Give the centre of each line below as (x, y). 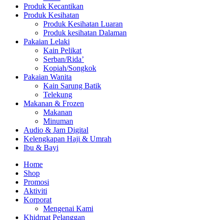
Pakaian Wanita (48, 77)
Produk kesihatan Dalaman (85, 32)
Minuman (58, 121)
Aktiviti (35, 191)
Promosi (36, 182)
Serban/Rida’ (64, 59)
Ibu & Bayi (41, 147)
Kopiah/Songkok (70, 68)
